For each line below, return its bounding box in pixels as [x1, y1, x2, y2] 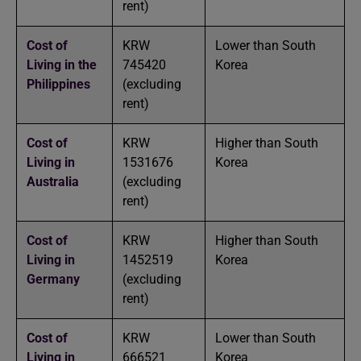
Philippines [27, 77, 90, 92]
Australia [27, 174, 79, 189]
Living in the [27, 57, 97, 73]
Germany [27, 272, 80, 287]
